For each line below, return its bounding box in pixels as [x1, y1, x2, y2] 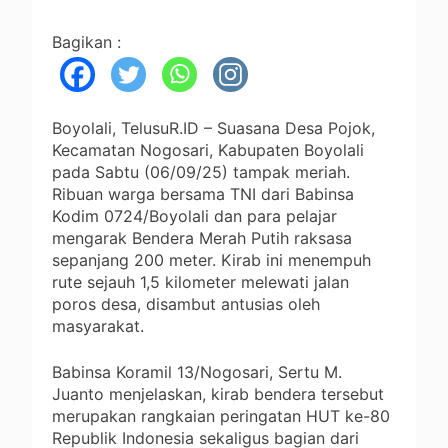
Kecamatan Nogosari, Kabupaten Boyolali [52, 139, 364, 160]
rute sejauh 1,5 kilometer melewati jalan [52, 271, 349, 292]
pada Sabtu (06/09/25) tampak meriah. [52, 161, 350, 182]
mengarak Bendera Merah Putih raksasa [52, 227, 352, 248]
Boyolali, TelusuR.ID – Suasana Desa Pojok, [52, 117, 375, 138]
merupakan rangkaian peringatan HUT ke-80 [52, 405, 390, 426]
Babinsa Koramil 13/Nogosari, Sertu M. [52, 361, 342, 382]
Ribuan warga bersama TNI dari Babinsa [52, 183, 354, 204]
